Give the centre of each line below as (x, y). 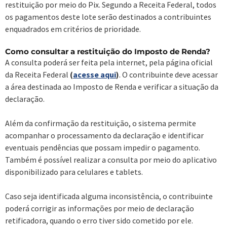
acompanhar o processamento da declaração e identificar (104, 135)
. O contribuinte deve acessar (168, 74)
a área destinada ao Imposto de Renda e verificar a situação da (112, 86)
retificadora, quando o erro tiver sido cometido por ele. (99, 220)
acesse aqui (94, 74)
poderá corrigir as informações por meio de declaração (100, 208)
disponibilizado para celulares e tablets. (74, 172)
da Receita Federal (37, 74)
